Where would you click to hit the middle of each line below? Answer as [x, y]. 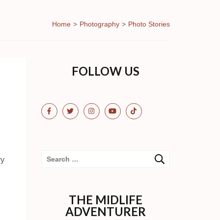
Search [57, 158]
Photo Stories [149, 24]
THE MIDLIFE [105, 199]
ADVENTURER [105, 211]
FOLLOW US [105, 71]
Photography [99, 24]
